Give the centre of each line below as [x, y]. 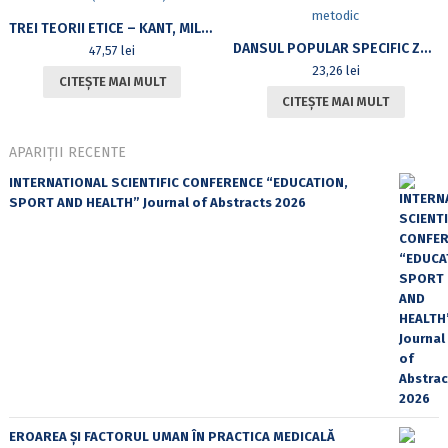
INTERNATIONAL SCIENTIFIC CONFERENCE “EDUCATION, [178, 182]
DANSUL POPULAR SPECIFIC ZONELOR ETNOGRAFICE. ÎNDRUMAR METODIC [425, 48]
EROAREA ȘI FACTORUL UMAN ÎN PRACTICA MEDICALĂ [171, 436]
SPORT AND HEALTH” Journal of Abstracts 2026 [157, 202]
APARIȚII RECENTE [67, 152]
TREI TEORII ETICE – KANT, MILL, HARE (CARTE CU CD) [206, 28]
